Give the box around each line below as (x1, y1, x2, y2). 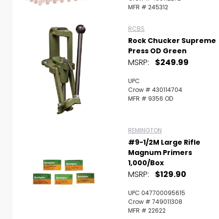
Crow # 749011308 (128, 197, 182, 206)
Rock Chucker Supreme (128, 35, 216, 45)
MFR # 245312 (128, 2, 168, 11)
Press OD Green (128, 45, 187, 56)
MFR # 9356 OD (128, 94, 173, 103)
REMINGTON (128, 126, 162, 134)
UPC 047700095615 (128, 188, 185, 197)
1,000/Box (128, 157, 164, 168)
